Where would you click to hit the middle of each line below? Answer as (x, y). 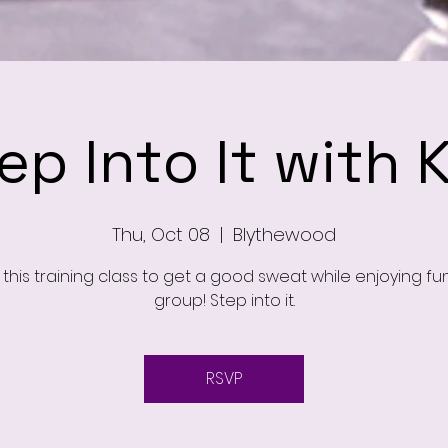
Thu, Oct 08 (161, 234)
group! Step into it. (224, 300)
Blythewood (284, 234)
